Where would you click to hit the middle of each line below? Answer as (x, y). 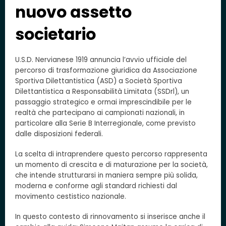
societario (55, 34)
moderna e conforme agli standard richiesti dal (96, 186)
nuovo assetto (73, 12)
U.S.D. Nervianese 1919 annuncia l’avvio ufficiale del (101, 60)
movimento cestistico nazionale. (71, 197)
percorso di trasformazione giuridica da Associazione (106, 70)
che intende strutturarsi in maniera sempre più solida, (106, 176)
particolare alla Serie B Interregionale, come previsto (105, 123)
